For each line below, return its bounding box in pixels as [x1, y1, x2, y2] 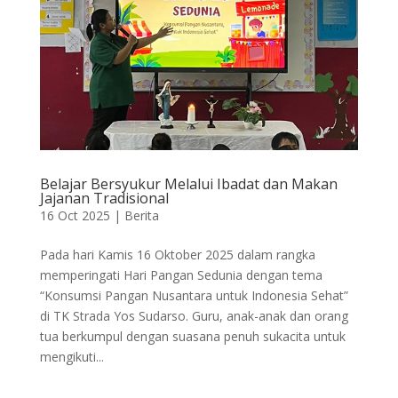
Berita [123, 207, 159, 225]
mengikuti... [39, 348, 104, 366]
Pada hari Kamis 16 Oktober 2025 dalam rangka [39, 246, 315, 264]
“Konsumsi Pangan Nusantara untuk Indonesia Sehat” [39, 287, 348, 305]
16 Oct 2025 [39, 207, 110, 225]
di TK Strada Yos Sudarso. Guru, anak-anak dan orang [39, 307, 348, 325]
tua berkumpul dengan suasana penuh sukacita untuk [39, 328, 346, 346]
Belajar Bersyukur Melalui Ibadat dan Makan [39, 174, 338, 195]
